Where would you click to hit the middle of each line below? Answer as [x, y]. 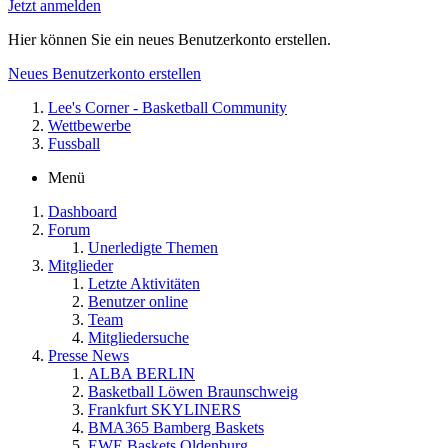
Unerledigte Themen [153, 247]
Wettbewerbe [89, 125]
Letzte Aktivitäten [144, 283]
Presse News [88, 355]
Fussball [74, 143]
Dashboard [82, 211]
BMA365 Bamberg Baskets [176, 427]
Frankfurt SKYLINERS [164, 409]
